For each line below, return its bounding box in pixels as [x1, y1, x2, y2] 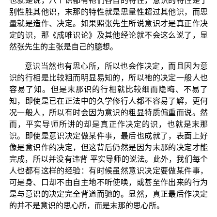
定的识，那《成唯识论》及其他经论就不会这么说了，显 [9, 31, 208, 39]
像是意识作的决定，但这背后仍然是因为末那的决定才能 [9, 143, 208, 152]
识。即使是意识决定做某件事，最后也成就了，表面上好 [9, 131, 208, 140]
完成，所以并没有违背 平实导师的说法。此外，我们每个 [9, 155, 208, 163]
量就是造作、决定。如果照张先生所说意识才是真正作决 [9, 19, 208, 28]
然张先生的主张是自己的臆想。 [9, 42, 118, 51]
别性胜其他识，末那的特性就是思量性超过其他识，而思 [9, 7, 208, 16]
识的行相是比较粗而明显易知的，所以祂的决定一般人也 [9, 73, 208, 82]
